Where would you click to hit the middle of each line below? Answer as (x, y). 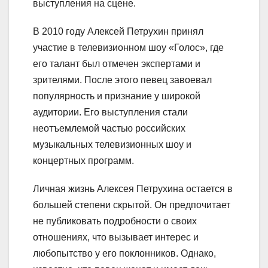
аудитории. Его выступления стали (110, 112)
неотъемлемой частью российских (109, 128)
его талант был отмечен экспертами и (117, 63)
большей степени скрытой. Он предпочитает (132, 205)
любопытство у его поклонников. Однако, (124, 253)
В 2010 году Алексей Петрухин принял (118, 31)
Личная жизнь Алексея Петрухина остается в (133, 188)
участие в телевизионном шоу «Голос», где (128, 47)
